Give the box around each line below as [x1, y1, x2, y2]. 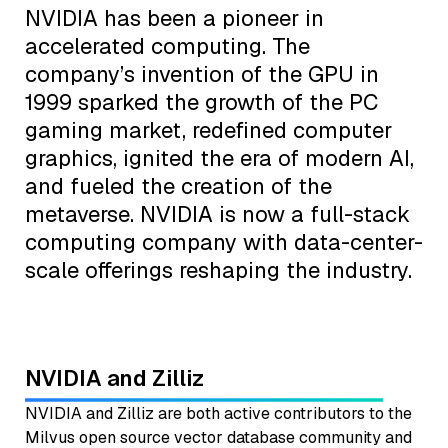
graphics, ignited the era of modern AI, [25, 143, 414, 172]
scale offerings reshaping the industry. [25, 255, 412, 284]
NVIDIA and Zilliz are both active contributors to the [25, 402, 412, 424]
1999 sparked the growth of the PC [25, 87, 378, 116]
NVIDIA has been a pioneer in [25, 3, 324, 32]
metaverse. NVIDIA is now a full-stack [25, 199, 410, 228]
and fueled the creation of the [25, 171, 332, 200]
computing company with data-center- [25, 227, 423, 256]
